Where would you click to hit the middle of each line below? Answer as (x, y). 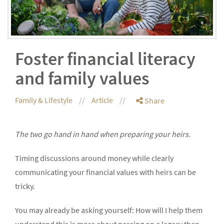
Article (103, 100)
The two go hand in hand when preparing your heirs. (103, 134)
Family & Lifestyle (44, 100)
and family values (82, 78)
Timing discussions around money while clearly (94, 158)
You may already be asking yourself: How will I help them (109, 210)
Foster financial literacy (105, 59)
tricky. (25, 186)
